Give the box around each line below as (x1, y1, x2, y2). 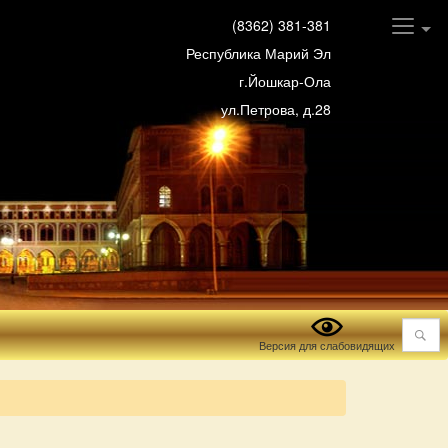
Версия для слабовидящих (259, 337, 395, 353)
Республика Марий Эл (186, 43, 331, 63)
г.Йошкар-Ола (239, 71, 331, 91)
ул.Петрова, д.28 (221, 99, 331, 119)
